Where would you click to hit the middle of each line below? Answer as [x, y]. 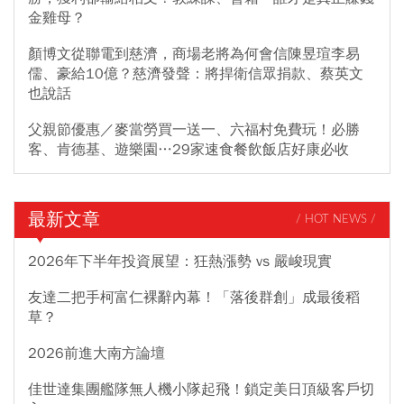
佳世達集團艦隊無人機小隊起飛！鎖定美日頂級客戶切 [201, 389]
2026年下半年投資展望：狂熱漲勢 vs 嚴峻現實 [180, 261]
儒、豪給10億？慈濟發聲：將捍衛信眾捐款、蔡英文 [196, 73]
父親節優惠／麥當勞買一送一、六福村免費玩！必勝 [194, 129]
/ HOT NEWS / [336, 220]
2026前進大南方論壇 [96, 353]
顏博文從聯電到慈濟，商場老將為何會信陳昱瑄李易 [194, 54]
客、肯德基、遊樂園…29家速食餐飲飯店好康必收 [188, 149]
